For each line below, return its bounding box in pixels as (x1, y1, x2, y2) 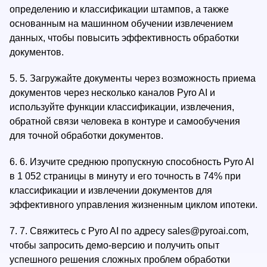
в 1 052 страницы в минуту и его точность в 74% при (10, 171, 241, 181)
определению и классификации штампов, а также (10, 4, 229, 14)
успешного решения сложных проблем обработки (10, 254, 230, 265)
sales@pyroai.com (167, 226, 246, 236)
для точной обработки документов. (10, 131, 163, 141)
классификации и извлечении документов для (10, 185, 212, 195)
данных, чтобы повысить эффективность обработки (10, 33, 239, 43)
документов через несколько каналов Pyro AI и (10, 88, 215, 98)
